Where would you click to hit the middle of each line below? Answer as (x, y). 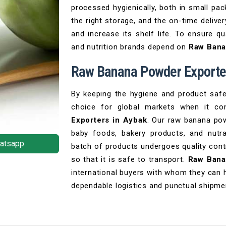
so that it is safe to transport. (130, 159)
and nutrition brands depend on (130, 47)
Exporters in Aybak (109, 120)
